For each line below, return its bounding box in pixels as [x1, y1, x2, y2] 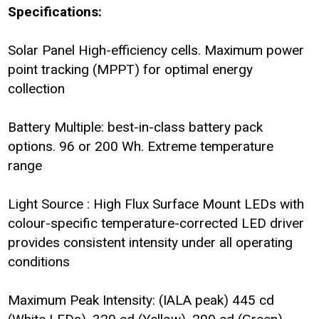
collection [8, 80, 66, 97]
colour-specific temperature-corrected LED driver [8, 215, 305, 231]
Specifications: [8, 4, 103, 20]
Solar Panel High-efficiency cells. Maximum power [8, 42, 305, 58]
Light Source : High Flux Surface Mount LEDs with [8, 196, 305, 212]
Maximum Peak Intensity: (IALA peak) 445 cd [8, 292, 275, 308]
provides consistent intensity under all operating [8, 234, 293, 251]
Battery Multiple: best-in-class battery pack [8, 119, 263, 135]
